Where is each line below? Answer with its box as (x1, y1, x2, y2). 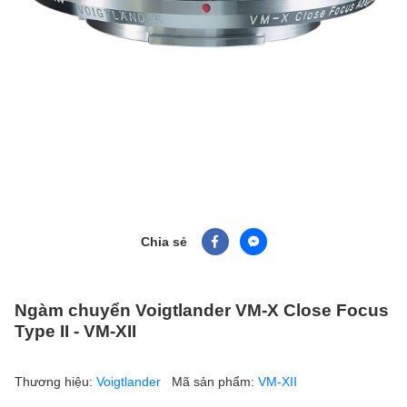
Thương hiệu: (15, 372, 96, 389)
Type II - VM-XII (15, 319, 136, 341)
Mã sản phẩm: (172, 372, 258, 389)
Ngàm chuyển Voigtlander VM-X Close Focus (15, 298, 389, 320)
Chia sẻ (140, 233, 187, 250)
